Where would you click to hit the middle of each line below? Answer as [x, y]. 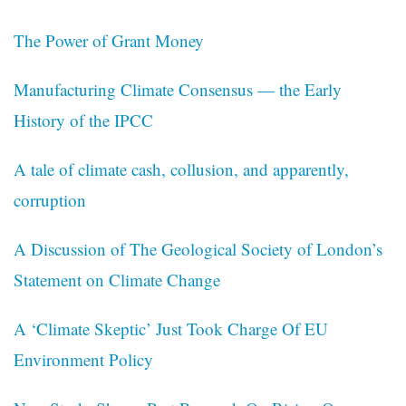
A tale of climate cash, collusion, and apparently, [181, 169]
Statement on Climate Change [117, 280]
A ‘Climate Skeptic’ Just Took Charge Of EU [171, 329]
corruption [50, 200]
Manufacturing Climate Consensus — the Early [178, 90]
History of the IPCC [83, 121]
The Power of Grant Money [109, 41]
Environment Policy [83, 360]
